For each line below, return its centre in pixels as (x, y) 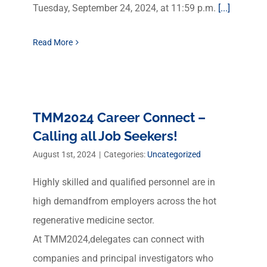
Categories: (125, 154)
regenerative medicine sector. (94, 220)
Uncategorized (174, 154)
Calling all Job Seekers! (105, 136)
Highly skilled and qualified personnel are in (124, 182)
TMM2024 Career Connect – (119, 117)
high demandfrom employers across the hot (125, 201)
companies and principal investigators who (123, 258)
